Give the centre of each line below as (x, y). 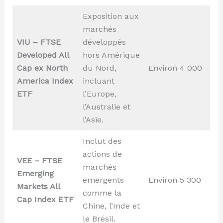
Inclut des (102, 141)
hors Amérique (111, 55)
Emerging (35, 174)
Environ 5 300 (174, 180)
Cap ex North (42, 68)
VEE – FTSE (39, 161)
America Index (45, 81)
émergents (103, 180)
